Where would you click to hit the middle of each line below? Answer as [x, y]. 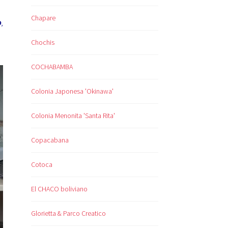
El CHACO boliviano [59, 189]
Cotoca [42, 165]
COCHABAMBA [52, 67]
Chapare [43, 18]
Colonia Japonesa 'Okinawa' [72, 91]
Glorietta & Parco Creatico [68, 213]
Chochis [43, 42]
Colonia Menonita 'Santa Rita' [73, 116]
